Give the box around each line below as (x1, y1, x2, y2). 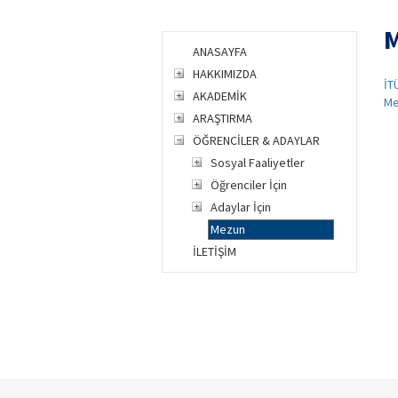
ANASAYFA (193, 44, 247, 60)
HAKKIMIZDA (193, 66, 257, 82)
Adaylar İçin (211, 199, 271, 215)
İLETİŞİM (193, 243, 236, 259)
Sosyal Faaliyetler (211, 155, 305, 171)
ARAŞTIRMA (193, 110, 252, 126)
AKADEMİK (193, 88, 247, 104)
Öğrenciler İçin (211, 177, 287, 193)
